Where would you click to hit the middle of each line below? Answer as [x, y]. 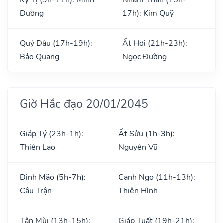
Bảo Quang [40, 56]
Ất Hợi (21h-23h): [155, 43]
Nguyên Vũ [138, 147]
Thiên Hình [138, 190]
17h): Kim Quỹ [148, 13]
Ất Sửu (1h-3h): [147, 134]
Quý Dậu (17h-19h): [56, 43]
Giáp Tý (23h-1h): [52, 134]
